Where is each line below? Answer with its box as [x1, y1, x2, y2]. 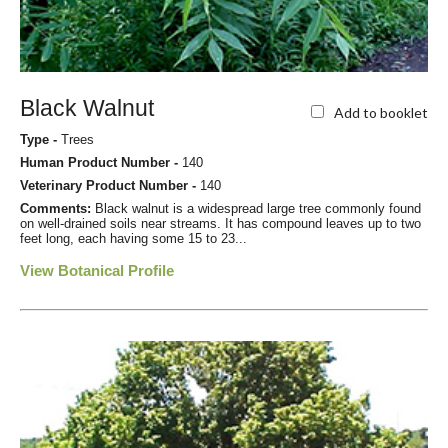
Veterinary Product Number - [20, 178, 200, 194]
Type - [20, 132, 61, 148]
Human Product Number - [20, 155, 182, 171]
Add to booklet [334, 103, 428, 121]
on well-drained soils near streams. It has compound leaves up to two [20, 216, 421, 232]
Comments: [20, 201, 95, 217]
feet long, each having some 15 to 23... [20, 231, 247, 247]
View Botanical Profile [20, 262, 174, 280]
